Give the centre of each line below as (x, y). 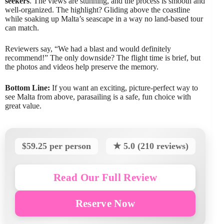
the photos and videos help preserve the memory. (82, 66)
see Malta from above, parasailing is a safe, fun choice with (98, 96)
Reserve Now (105, 203)
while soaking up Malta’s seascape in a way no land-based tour (104, 18)
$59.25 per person (56, 146)
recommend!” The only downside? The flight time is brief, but (103, 57)
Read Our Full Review (105, 177)
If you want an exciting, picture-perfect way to (124, 87)
